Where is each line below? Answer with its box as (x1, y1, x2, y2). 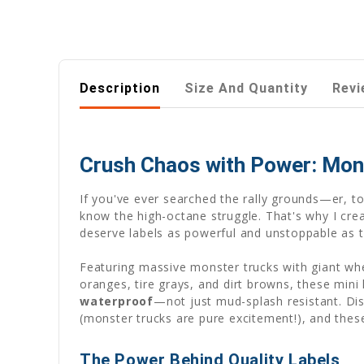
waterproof (80, 292, 154, 309)
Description (80, 80, 160, 96)
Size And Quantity (184, 80, 308, 96)
